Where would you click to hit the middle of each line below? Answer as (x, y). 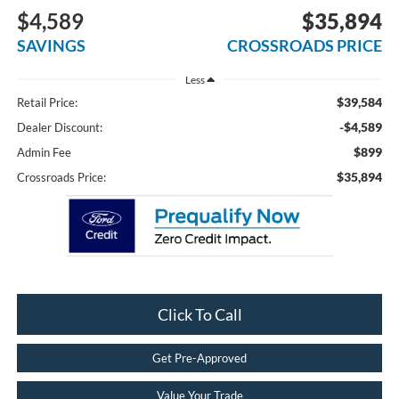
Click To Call (199, 315)
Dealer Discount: (59, 127)
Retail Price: (47, 102)
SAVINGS (51, 46)
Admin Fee (44, 152)
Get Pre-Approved (199, 358)
